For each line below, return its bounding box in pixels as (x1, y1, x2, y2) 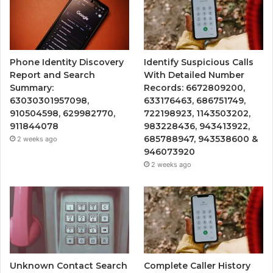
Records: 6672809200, (144, 82, 246, 94)
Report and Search (10, 69, 95, 81)
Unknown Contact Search (10, 260, 127, 272)
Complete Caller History (144, 260, 251, 272)
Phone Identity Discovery (10, 57, 124, 68)
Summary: (10, 82, 54, 94)
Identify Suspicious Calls (144, 57, 254, 68)
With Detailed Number (144, 69, 245, 81)
